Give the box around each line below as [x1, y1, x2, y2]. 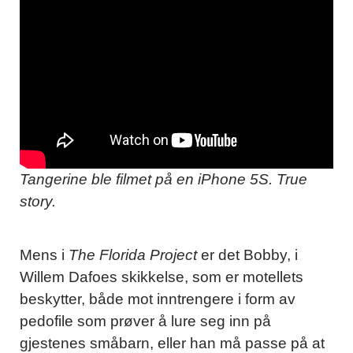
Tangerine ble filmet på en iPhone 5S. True [20, 171, 307, 188]
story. [20, 193, 56, 210]
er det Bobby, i [197, 247, 298, 264]
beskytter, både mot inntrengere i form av [20, 291, 295, 308]
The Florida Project [69, 247, 197, 264]
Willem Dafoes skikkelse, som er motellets [20, 269, 303, 286]
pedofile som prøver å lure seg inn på [20, 313, 271, 330]
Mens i [20, 247, 69, 264]
